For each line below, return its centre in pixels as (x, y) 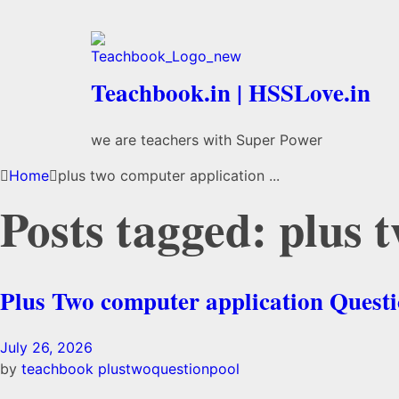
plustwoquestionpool (169, 369)
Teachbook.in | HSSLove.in (231, 93)
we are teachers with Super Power (207, 139)
